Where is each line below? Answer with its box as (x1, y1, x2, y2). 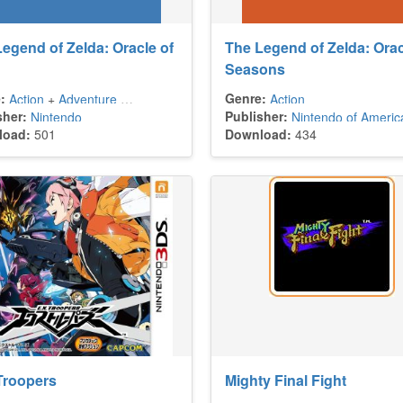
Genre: (225, 89, 266, 107)
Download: (225, 125, 291, 143)
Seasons (225, 58, 285, 79)
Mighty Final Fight (225, 370, 346, 390)
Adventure (58, 90, 117, 108)
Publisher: (225, 107, 288, 125)
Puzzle (193, 90, 231, 108)
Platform (131, 90, 179, 108)
